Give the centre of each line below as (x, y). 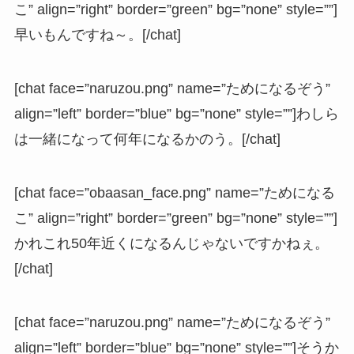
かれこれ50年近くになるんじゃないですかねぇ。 (171, 243)
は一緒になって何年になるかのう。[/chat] (147, 139)
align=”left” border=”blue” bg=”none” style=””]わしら (176, 113)
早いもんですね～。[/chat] (97, 35)
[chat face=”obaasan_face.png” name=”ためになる (174, 192)
